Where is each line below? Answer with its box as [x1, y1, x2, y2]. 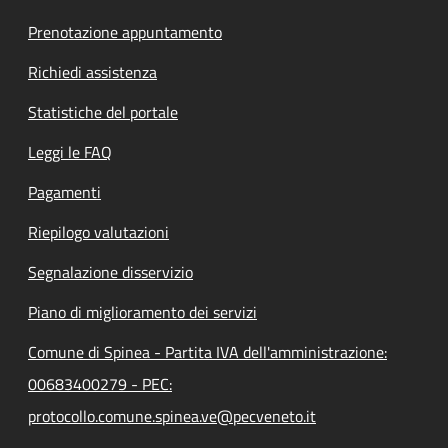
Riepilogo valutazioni [28, 220, 169, 245]
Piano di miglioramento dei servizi [28, 300, 257, 325]
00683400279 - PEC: [28, 372, 172, 397]
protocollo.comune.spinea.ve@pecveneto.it [28, 404, 316, 429]
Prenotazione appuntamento [28, 20, 222, 45]
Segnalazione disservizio [28, 260, 193, 285]
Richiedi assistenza [28, 60, 157, 85]
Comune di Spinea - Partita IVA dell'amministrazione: [28, 340, 387, 365]
